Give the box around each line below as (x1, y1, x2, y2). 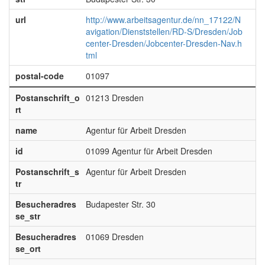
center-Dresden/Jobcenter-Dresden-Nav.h (85, 37, 242, 49)
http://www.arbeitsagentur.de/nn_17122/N (85, 14, 241, 25)
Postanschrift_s (15, 166, 79, 177)
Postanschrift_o (15, 92, 80, 104)
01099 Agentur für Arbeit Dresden (85, 145, 212, 157)
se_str (15, 210, 40, 222)
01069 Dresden (85, 231, 144, 243)
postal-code (15, 70, 64, 82)
